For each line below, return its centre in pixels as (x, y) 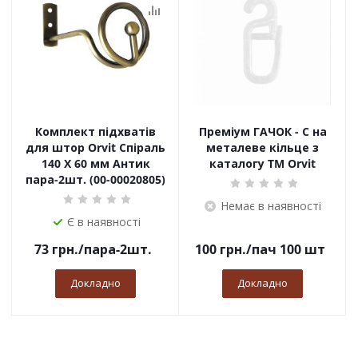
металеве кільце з (263, 147)
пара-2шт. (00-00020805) (95, 179)
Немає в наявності (270, 206)
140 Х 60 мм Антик (95, 163)
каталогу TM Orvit (263, 163)
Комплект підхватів (95, 131)
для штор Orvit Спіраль (95, 147)
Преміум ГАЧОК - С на (263, 131)
